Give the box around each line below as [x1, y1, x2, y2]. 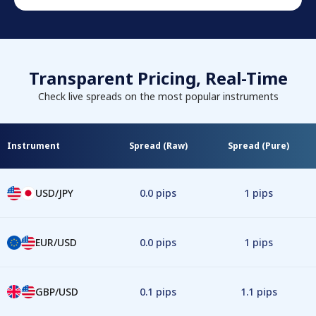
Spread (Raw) [128, 140, 188, 152]
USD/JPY [35, 186, 73, 200]
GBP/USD [35, 285, 78, 298]
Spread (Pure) [228, 140, 290, 152]
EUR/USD [35, 236, 77, 249]
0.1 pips [140, 285, 176, 298]
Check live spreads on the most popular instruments [37, 90, 279, 103]
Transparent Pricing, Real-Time [28, 66, 288, 90]
